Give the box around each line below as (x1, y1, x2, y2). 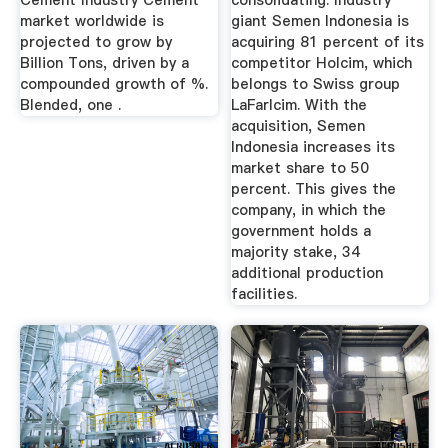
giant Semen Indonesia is (231, 11, 410, 32)
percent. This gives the (231, 179, 397, 200)
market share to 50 (231, 158, 370, 179)
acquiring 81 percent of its (231, 32, 425, 53)
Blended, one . (19, 95, 121, 116)
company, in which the (231, 200, 387, 221)
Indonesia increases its (231, 137, 396, 158)
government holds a (231, 221, 372, 242)
